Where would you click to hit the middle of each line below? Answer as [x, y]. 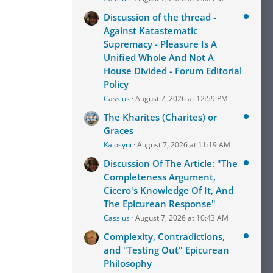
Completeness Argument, [160, 177]
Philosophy [128, 263]
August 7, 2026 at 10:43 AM [182, 218]
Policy [116, 84]
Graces [119, 130]
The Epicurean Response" [160, 204]
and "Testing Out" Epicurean [166, 250]
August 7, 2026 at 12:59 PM [182, 98]
